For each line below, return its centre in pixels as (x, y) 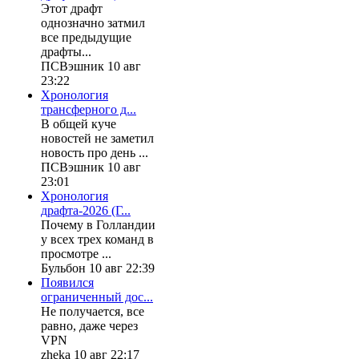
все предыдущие (86, 37)
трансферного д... (89, 109)
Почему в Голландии (98, 224)
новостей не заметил (97, 138)
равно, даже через (89, 325)
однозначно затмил (93, 22)
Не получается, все (93, 311)
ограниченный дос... (97, 296)
